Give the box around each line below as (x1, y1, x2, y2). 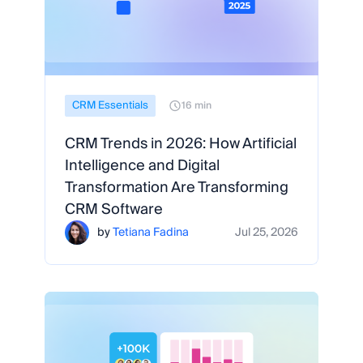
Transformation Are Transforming (65, 175, 288, 200)
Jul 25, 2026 (235, 222, 298, 242)
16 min (181, 96, 211, 114)
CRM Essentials (72, 96, 148, 114)
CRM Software (65, 197, 163, 222)
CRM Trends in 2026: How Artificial (65, 131, 297, 156)
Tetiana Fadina (113, 222, 189, 242)
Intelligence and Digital (65, 153, 220, 178)
